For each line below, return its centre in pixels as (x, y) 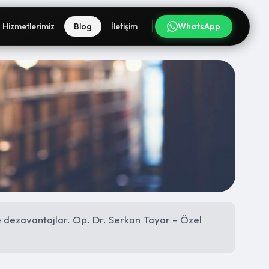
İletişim (124, 26)
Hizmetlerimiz (29, 26)
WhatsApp (199, 26)
